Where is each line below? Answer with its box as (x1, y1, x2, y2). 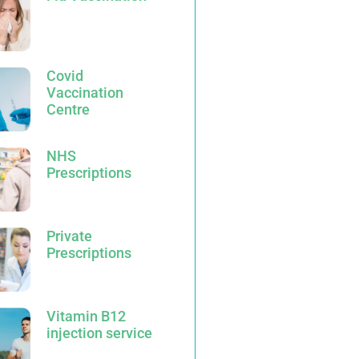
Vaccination (46, 84, 123, 101)
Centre (46, 101, 90, 118)
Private (46, 228, 92, 244)
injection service (46, 325, 152, 341)
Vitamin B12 (46, 308, 126, 325)
